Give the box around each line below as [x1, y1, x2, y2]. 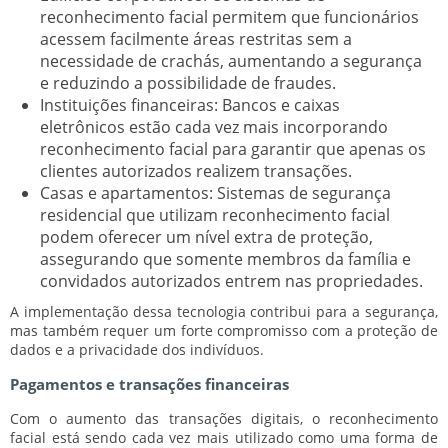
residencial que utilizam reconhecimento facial [40, 203, 390, 226]
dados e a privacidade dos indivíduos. [10, 339, 264, 359]
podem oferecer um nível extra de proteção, [40, 225, 373, 248]
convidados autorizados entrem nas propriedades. [40, 269, 423, 292]
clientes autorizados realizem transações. [40, 159, 352, 182]
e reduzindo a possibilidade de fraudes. [40, 71, 336, 94]
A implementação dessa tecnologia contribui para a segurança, [10, 301, 438, 321]
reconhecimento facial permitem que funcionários [40, 5, 419, 28]
